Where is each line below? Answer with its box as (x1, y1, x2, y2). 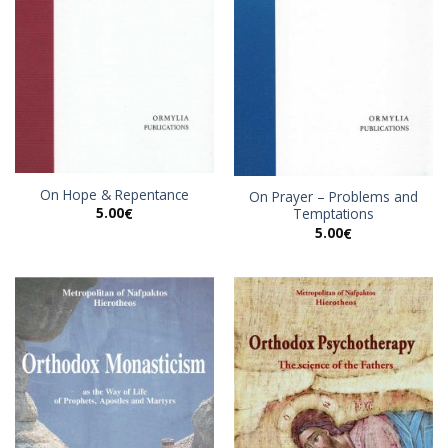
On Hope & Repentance (40, 184, 189, 204)
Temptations (293, 204, 374, 224)
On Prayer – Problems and (249, 187, 418, 207)
